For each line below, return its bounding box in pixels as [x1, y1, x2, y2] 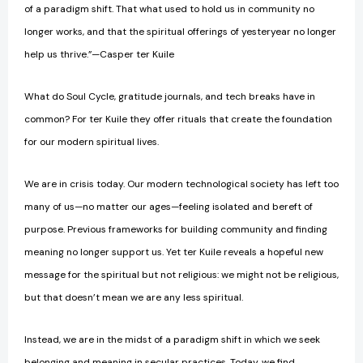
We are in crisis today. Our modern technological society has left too [24, 177, 339, 191]
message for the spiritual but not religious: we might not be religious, [24, 268, 339, 282]
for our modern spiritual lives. [24, 135, 161, 149]
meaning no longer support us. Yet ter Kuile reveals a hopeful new [24, 246, 323, 259]
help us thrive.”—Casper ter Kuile [24, 48, 174, 62]
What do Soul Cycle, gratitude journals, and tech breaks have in [24, 90, 315, 104]
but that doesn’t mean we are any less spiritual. [24, 291, 248, 305]
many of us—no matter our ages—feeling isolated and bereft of [24, 200, 313, 214]
